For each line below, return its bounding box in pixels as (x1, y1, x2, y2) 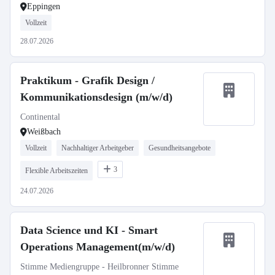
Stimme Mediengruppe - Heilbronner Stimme (20, 262, 179, 271)
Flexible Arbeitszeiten (25, 166, 88, 175)
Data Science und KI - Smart (20, 224, 158, 236)
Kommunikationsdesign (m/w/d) (20, 91, 172, 103)
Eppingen (27, 2, 60, 11)
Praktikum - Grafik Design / (20, 74, 155, 87)
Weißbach (27, 127, 61, 136)
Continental (20, 112, 60, 122)
